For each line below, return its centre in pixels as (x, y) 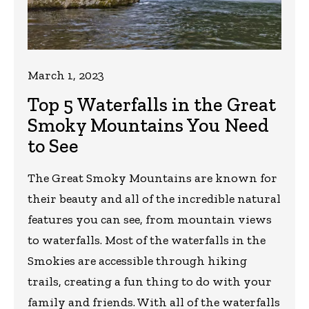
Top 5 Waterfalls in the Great (152, 104)
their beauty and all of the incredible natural (154, 198)
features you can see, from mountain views (150, 219)
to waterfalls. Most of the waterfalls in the (147, 240)
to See (53, 146)
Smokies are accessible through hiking (137, 260)
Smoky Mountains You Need (148, 125)
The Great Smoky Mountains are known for (152, 178)
